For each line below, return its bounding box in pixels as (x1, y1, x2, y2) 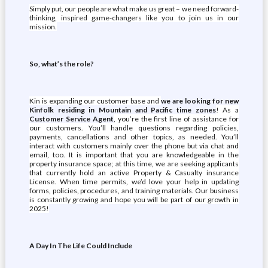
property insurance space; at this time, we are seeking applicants (29, 159, 239, 168)
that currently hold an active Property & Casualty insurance (29, 168, 239, 177)
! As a (215, 105, 239, 114)
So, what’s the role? (29, 59, 94, 68)
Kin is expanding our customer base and (29, 96, 162, 105)
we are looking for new (161, 96, 239, 105)
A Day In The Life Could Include (29, 241, 132, 250)
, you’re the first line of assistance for (113, 114, 239, 123)
